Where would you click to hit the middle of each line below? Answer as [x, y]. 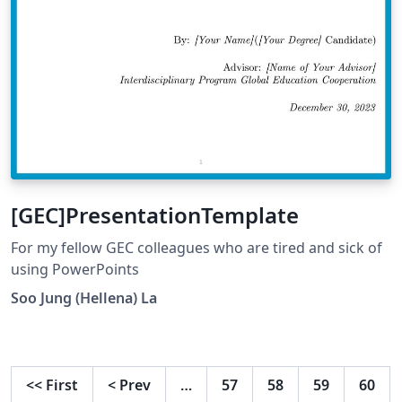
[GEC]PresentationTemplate [155, 214]
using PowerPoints [75, 269]
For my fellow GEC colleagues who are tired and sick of [197, 247]
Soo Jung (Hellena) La [84, 297]
